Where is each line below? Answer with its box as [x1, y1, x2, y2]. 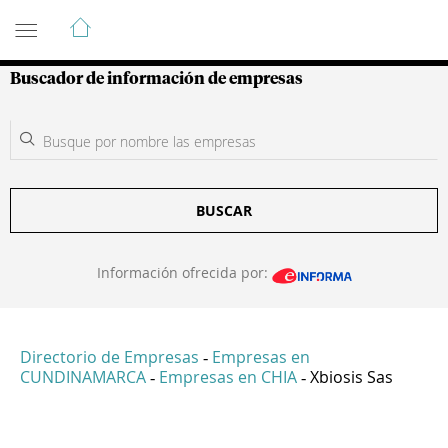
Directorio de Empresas [20, 346, 199, 369]
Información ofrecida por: [96, 263, 272, 282]
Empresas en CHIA [159, 366, 297, 389]
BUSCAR [196, 201, 252, 220]
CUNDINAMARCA [20, 366, 146, 389]
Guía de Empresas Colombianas [10, 7, 369, 31]
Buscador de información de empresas [10, 71, 303, 87]
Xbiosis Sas [310, 366, 393, 389]
